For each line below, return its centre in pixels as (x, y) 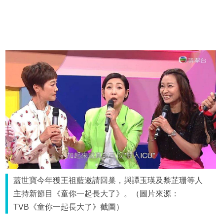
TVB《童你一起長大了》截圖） (69, 207)
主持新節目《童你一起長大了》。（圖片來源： (96, 194)
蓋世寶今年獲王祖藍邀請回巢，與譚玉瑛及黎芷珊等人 (108, 181)
